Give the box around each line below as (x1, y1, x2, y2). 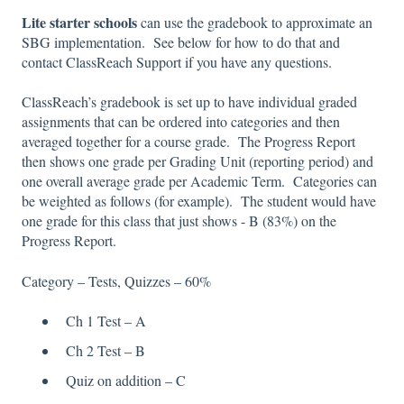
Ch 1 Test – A (66, 311, 146, 331)
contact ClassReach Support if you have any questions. (22, 51, 332, 71)
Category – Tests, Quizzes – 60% (22, 271, 211, 290)
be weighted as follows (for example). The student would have (22, 191, 376, 211)
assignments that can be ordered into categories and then (22, 112, 340, 132)
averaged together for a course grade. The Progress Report (22, 132, 355, 151)
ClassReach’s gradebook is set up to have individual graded (22, 92, 357, 112)
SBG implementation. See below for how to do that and (22, 32, 340, 51)
